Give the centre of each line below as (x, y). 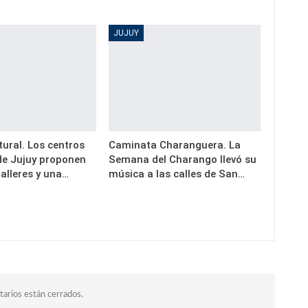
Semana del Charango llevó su (183, 160)
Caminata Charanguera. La (175, 145)
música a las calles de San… (177, 174)
